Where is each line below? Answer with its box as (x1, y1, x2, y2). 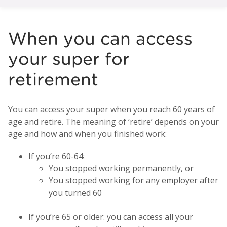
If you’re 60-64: (28, 150, 85, 162)
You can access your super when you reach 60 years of (8, 103, 215, 115)
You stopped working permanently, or (49, 162, 194, 174)
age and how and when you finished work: (8, 128, 167, 139)
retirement (8, 69, 98, 89)
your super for (8, 49, 130, 69)
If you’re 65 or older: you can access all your (28, 211, 193, 222)
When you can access (8, 29, 193, 49)
